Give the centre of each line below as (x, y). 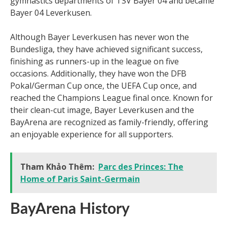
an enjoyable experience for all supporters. (92, 135)
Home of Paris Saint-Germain (80, 179)
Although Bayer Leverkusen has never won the (100, 37)
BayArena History (70, 210)
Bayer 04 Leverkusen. (51, 13)
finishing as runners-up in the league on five (94, 62)
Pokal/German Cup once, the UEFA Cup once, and (103, 86)
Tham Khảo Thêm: (57, 167)
